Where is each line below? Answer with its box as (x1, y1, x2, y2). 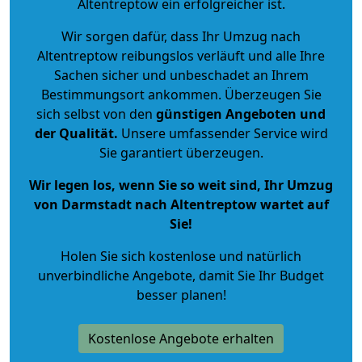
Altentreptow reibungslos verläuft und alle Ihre (37, 46, 325, 65)
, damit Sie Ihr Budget (192, 266, 324, 284)
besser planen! (136, 285, 226, 304)
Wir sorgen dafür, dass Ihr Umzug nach (61, 27, 301, 45)
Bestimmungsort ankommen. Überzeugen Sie (40, 85, 322, 103)
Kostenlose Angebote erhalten (88, 329, 274, 347)
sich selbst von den (36, 104, 153, 123)
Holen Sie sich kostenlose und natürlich (61, 246, 301, 265)
